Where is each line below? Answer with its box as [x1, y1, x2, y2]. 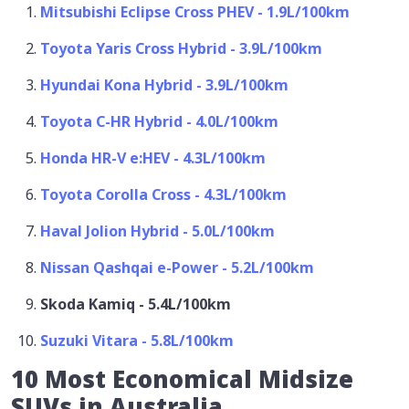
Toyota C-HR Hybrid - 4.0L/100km [40, 111, 278, 132]
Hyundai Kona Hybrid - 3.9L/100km [40, 75, 288, 96]
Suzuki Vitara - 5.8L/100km [40, 330, 237, 351]
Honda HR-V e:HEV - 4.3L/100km [40, 148, 266, 169]
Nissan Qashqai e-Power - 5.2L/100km [40, 257, 314, 278]
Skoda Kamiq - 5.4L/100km [40, 294, 231, 315]
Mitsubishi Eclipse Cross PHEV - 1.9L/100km [40, 2, 350, 23]
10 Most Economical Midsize [11, 363, 353, 396]
